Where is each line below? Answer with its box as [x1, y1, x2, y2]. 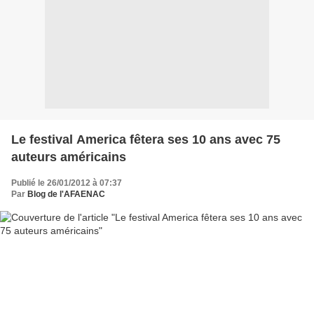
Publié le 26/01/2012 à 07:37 [11, 177, 122, 188]
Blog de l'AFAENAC [27, 189, 105, 199]
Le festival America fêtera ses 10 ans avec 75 [11, 132, 280, 146]
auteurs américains [11, 149, 126, 164]
